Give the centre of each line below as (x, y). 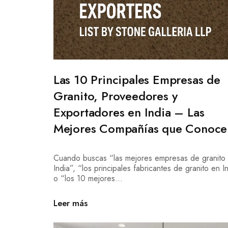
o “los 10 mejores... (88, 179)
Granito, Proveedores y (115, 96)
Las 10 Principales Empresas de (137, 80)
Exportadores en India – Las (129, 112)
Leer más (70, 203)
